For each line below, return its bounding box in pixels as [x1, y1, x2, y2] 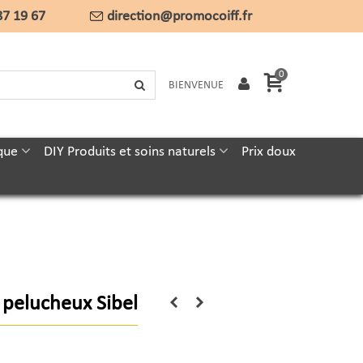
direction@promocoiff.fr [107, 8, 252, 24]
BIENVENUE [168, 79, 224, 92]
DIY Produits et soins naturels [43, 144, 216, 160]
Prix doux [241, 144, 296, 160]
